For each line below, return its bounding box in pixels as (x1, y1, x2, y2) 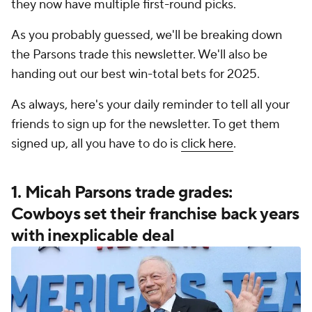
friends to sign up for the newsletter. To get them (11, 116, 280, 132)
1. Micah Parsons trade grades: (11, 182, 233, 203)
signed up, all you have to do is (11, 136, 181, 152)
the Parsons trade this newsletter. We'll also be (11, 47, 267, 63)
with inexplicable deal (11, 225, 175, 247)
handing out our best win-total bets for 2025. (11, 66, 263, 82)
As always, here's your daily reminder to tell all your (11, 97, 290, 113)
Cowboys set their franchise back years (11, 203, 299, 225)
